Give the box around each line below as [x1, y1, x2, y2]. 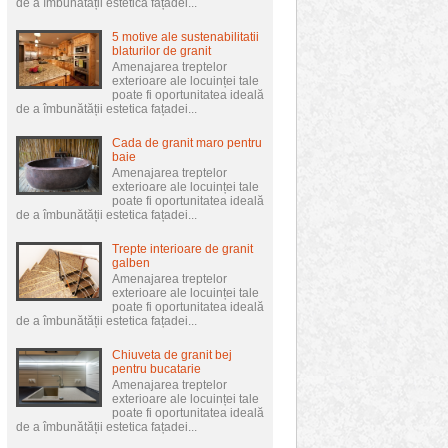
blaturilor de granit [112, 44, 217, 58]
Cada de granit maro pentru [112, 136, 262, 150]
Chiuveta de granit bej [112, 348, 232, 362]
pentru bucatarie [112, 362, 201, 376]
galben [112, 256, 150, 270]
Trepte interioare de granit [112, 242, 253, 256]
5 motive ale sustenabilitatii [112, 30, 259, 44]
